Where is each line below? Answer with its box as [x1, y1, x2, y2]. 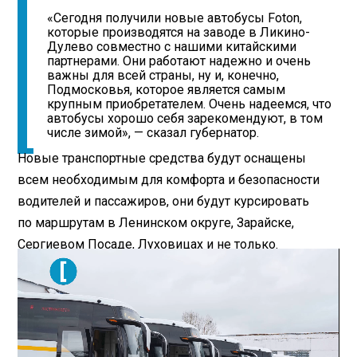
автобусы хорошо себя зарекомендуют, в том [47, 111, 324, 127]
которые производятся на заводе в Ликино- [47, 25, 311, 41]
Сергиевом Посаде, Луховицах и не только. [18, 237, 279, 253]
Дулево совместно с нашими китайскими [47, 39, 297, 55]
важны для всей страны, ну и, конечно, [47, 68, 280, 84]
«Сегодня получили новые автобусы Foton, [47, 10, 303, 26]
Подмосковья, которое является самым [47, 82, 286, 98]
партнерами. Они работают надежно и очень [47, 53, 312, 69]
